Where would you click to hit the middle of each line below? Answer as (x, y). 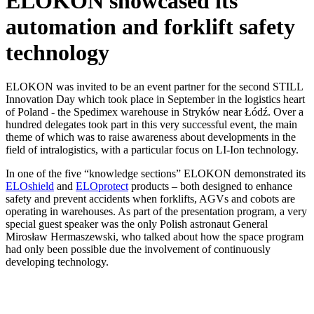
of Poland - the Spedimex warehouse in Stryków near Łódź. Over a (155, 112)
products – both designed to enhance (210, 186)
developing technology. (57, 262)
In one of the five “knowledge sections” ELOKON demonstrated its (156, 174)
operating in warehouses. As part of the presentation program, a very (156, 212)
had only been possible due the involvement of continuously (138, 250)
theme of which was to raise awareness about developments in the (151, 137)
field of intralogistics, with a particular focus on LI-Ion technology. (152, 150)
